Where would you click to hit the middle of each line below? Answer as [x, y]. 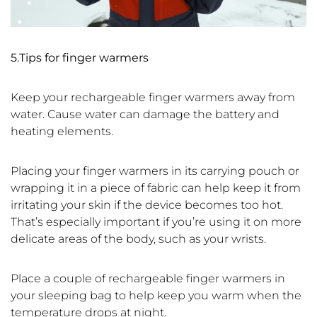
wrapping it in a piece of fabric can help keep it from [156, 188]
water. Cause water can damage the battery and [145, 114]
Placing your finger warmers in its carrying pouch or [155, 171]
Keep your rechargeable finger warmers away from [153, 97]
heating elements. [62, 131]
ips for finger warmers [87, 57]
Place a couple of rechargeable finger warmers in [148, 278]
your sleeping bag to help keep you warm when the [156, 295]
